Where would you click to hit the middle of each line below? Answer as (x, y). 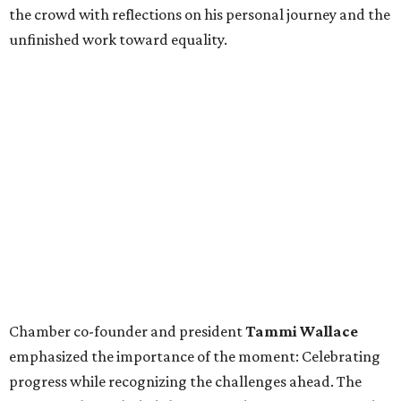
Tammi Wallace (302, 332)
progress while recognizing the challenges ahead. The (185, 382)
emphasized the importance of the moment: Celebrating (195, 357)
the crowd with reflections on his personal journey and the (200, 15)
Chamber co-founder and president (127, 332)
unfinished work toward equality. (118, 40)
